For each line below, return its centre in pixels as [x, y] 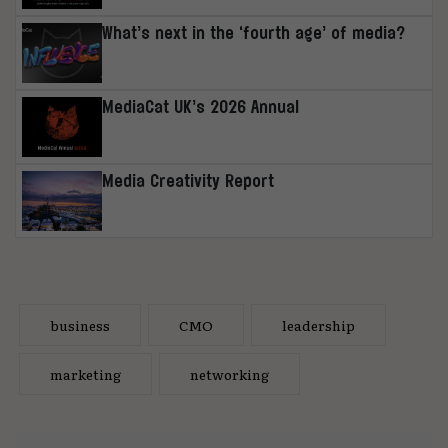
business [79, 325]
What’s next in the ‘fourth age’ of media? [254, 33]
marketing [85, 374]
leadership [318, 325]
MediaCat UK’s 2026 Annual [201, 107]
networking [229, 374]
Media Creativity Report [188, 181]
